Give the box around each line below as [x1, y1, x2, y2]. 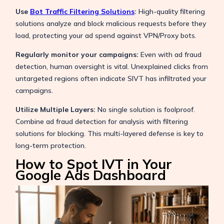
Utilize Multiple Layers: [15, 105, 95, 114]
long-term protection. [15, 141, 86, 150]
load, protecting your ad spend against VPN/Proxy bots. [15, 31, 196, 40]
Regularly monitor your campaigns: [15, 50, 140, 59]
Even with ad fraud [140, 50, 201, 59]
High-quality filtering [138, 7, 205, 16]
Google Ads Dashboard [15, 166, 166, 184]
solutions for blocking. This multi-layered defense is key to [15, 129, 203, 138]
